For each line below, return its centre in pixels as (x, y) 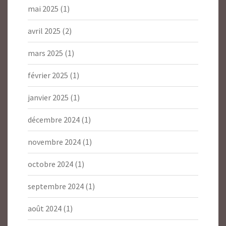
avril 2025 (44, 31)
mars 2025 (45, 53)
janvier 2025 (48, 98)
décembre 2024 (54, 120)
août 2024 (45, 209)
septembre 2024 (56, 186)
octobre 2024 (50, 164)
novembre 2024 (54, 142)
